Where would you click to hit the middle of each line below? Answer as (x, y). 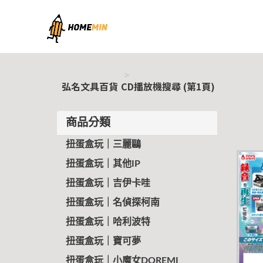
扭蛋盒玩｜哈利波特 (108, 222)
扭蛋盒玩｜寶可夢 (103, 241)
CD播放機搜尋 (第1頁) (168, 86)
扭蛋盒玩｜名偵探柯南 (113, 203)
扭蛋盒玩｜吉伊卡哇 (108, 183)
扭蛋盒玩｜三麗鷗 (103, 144)
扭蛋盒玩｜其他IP (103, 164)
